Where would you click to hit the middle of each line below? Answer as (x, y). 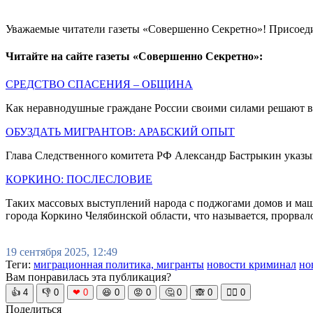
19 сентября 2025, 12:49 (61, 252)
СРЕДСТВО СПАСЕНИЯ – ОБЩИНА (99, 84)
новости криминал (252, 264)
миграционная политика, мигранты (119, 264)
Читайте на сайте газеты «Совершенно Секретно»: (134, 57)
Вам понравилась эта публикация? (88, 277)
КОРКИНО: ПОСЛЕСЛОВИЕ (79, 179)
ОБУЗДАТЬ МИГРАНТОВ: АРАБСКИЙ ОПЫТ (120, 131)
